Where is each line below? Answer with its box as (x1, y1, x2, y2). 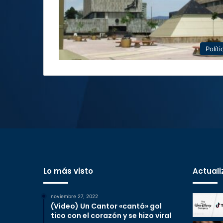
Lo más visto (43, 166, 93, 176)
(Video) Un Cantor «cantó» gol (51, 201, 162, 211)
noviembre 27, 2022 (51, 193, 98, 199)
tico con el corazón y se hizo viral (51, 211, 171, 221)
